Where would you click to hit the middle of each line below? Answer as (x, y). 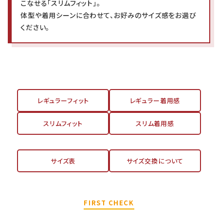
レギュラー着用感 (155, 101)
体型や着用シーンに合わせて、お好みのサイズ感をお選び (109, 15)
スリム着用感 (155, 124)
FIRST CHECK (109, 203)
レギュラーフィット (63, 101)
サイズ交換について (155, 161)
